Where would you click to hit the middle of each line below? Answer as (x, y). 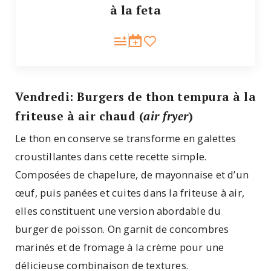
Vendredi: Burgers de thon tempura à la (135, 97)
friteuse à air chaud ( (79, 116)
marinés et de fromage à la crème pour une (120, 247)
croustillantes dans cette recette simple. (111, 156)
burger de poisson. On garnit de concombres (122, 229)
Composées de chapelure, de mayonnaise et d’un (132, 174)
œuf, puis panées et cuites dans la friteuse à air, (130, 192)
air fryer (166, 116)
